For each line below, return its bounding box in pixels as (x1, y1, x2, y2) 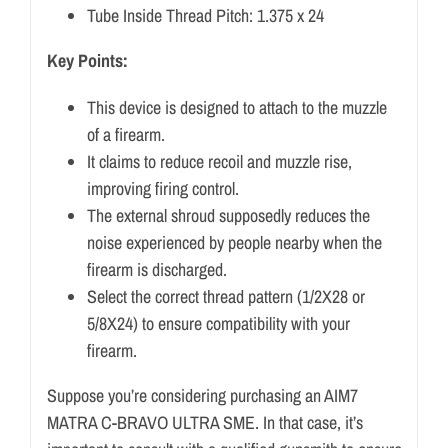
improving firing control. (86, 175, 239, 201)
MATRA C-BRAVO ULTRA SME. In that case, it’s (46, 409, 363, 435)
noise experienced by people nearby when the (86, 229, 382, 255)
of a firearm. (86, 121, 165, 147)
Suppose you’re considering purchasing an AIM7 (46, 382, 358, 408)
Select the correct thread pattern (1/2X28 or (86, 283, 365, 309)
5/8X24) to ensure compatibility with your (86, 310, 350, 336)
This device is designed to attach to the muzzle (86, 94, 387, 120)
